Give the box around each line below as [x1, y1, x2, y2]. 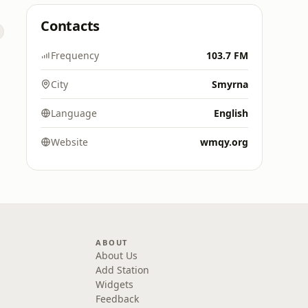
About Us [96, 249, 138, 262]
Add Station [96, 263, 150, 276]
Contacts [41, 16, 100, 35]
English [214, 107, 248, 120]
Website [51, 135, 88, 148]
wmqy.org [200, 135, 248, 148]
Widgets [96, 278, 134, 291]
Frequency [51, 49, 99, 62]
